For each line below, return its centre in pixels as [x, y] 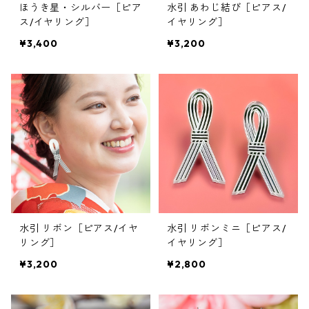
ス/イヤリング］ [57, 22]
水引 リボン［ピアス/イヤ [79, 228]
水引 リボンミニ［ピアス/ [227, 228]
